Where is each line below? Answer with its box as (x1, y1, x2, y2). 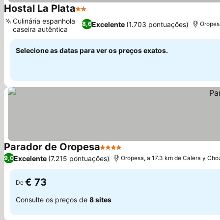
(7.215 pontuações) (48, 154, 110, 163)
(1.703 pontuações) (126, 20, 189, 28)
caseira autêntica (13, 25, 68, 33)
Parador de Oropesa (4, 141, 100, 153)
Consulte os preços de (16, 195, 89, 204)
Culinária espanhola (13, 17, 75, 25)
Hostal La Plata (4, 2, 76, 14)
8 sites (89, 195, 111, 204)
